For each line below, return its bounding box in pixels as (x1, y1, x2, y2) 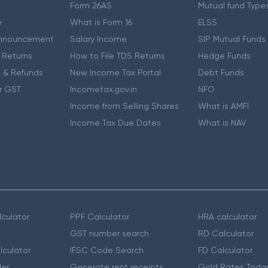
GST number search (69, 229, 149, 239)
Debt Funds (198, 68, 245, 78)
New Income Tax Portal (69, 68, 161, 78)
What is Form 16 (69, 17, 132, 28)
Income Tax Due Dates (69, 118, 161, 128)
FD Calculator (198, 245, 253, 255)
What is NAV (198, 118, 247, 128)
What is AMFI (198, 101, 249, 111)
